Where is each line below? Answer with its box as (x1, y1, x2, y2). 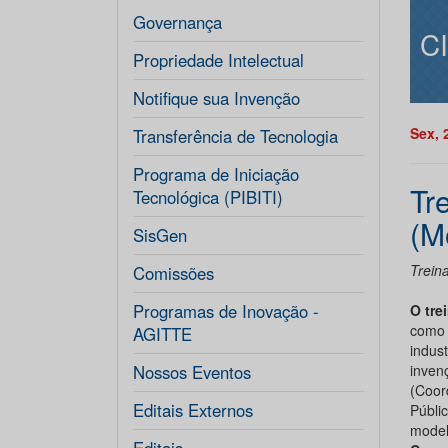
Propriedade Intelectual (133, 48, 304, 72)
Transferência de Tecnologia (133, 124, 338, 148)
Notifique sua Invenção (133, 86, 300, 110)
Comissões (133, 261, 214, 285)
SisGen (133, 223, 187, 247)
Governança (133, 10, 222, 34)
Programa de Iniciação (133, 162, 299, 186)
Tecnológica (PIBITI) (133, 185, 283, 209)
